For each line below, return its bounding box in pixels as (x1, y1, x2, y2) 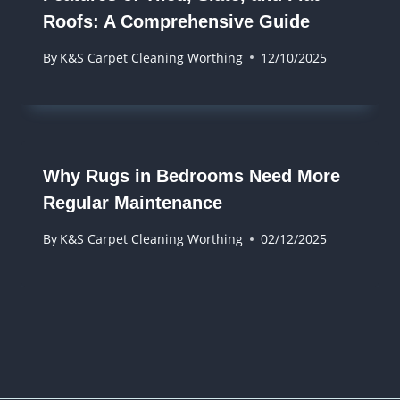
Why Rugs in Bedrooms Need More (43, 165, 340, 186)
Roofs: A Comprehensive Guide (43, 11, 310, 31)
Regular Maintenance (43, 192, 222, 212)
